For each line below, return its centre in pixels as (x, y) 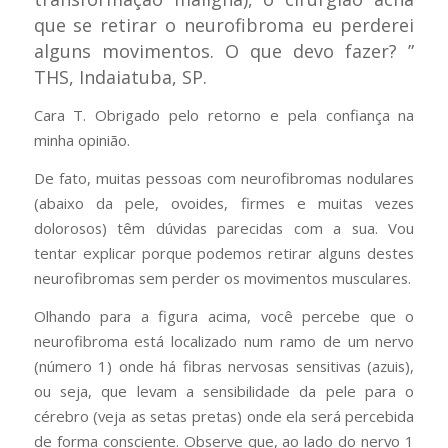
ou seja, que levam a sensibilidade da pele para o (224, 390)
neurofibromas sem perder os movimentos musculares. (222, 278)
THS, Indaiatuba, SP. (120, 76)
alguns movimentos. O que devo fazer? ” (224, 50)
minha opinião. (81, 140)
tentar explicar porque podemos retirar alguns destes (224, 253)
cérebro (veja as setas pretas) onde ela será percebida (224, 415)
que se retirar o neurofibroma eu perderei (224, 24)
